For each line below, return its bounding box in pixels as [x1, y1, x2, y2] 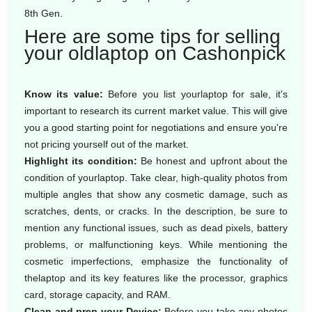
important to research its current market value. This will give [24, 105, 288, 116]
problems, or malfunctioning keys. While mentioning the [24, 239, 288, 250]
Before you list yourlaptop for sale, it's [102, 88, 288, 100]
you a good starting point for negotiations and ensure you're [24, 122, 288, 133]
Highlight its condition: [24, 155, 137, 166]
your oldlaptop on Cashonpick [24, 42, 286, 64]
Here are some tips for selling [24, 26, 281, 47]
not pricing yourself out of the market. [24, 139, 189, 150]
